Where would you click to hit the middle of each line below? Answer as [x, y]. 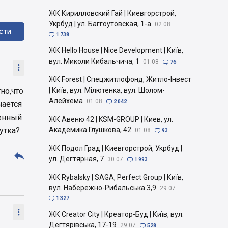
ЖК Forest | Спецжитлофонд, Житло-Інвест [120, 79]
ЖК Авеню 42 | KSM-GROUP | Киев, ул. [111, 119]
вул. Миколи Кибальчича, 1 [94, 61]
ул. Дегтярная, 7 [76, 159]
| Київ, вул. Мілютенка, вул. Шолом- [107, 90]
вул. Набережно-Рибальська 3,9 [103, 188]
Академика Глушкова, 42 [90, 130]
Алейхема [66, 101]
